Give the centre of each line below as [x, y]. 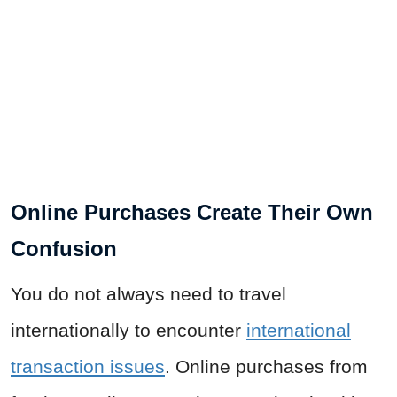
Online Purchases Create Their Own [192, 213]
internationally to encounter [128, 331]
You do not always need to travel [148, 294]
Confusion [64, 249]
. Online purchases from [266, 367]
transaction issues [88, 367]
